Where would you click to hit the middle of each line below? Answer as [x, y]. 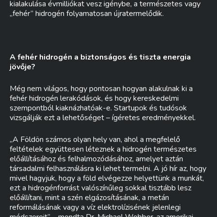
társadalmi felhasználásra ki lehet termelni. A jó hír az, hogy [108, 169]
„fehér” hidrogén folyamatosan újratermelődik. [87, 14]
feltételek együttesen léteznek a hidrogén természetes [103, 149]
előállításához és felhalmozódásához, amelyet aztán [96, 159]
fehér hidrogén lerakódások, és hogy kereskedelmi [94, 98]
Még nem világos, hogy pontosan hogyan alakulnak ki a [101, 89]
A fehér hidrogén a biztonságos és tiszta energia [100, 57]
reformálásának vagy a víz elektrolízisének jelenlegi [95, 207]
